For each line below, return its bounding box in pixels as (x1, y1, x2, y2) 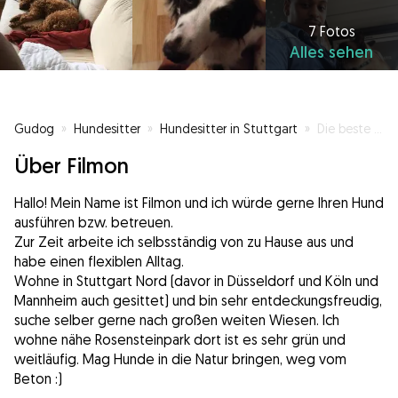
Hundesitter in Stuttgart (160, 121, 298, 137)
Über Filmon (14, 152, 129, 179)
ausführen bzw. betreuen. (14, 213, 173, 232)
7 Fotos (307, 22, 355, 41)
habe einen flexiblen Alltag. (14, 252, 184, 271)
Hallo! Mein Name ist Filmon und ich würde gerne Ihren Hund (14, 194, 384, 212)
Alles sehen (290, 42, 374, 63)
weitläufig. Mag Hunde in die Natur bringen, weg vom (14, 350, 346, 369)
